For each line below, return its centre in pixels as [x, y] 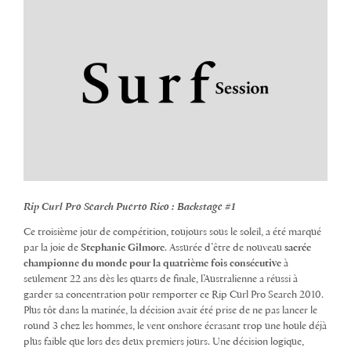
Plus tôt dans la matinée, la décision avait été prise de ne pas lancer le [170, 311]
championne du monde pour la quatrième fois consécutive [152, 264]
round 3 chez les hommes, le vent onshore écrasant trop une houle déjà [175, 327]
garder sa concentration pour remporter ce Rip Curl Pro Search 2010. [174, 295]
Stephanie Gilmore [123, 248]
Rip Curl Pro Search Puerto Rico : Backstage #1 [129, 208]
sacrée [298, 248]
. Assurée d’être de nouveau [224, 248]
